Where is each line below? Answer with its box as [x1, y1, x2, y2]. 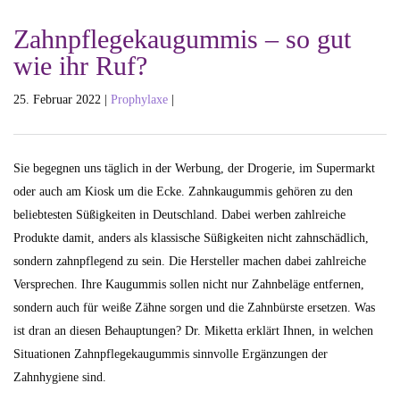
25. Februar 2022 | [13, 93, 111, 106]
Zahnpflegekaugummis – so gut [13, 24, 351, 54]
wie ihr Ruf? [13, 51, 147, 80]
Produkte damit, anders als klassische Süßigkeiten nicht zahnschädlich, [13, 231, 369, 245]
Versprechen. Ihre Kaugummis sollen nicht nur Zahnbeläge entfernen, [13, 278, 364, 291]
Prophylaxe [111, 93, 168, 106]
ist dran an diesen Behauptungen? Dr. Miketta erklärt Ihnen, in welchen [13, 324, 373, 337]
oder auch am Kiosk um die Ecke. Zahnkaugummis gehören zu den [13, 185, 353, 198]
